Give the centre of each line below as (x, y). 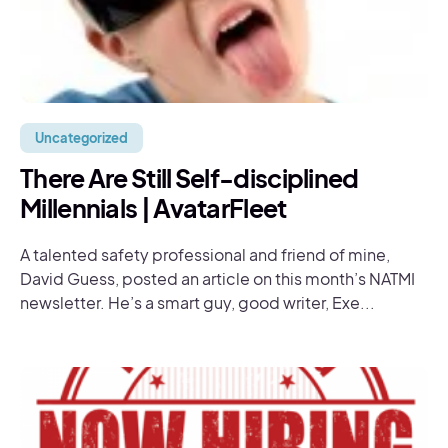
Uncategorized (81, 138)
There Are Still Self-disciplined (189, 178)
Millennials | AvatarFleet (153, 208)
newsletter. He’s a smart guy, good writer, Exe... (197, 302)
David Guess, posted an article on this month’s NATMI (217, 278)
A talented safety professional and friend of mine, (205, 254)
